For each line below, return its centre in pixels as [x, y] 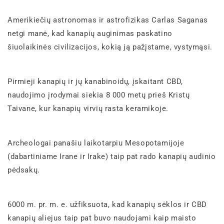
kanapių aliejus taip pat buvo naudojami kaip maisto [102, 218]
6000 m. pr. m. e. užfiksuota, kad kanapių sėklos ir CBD [107, 204]
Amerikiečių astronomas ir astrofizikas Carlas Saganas [108, 20]
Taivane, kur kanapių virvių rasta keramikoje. [88, 108]
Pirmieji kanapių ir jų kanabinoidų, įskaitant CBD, [95, 81]
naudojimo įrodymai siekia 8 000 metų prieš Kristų [99, 95]
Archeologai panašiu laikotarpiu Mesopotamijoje [96, 143]
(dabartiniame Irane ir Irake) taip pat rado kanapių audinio [112, 156]
